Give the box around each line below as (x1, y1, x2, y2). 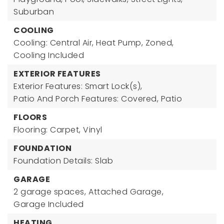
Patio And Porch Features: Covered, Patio (13, 93, 182, 104)
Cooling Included (13, 49, 84, 61)
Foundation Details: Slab (13, 155, 113, 166)
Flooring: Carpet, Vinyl (13, 124, 102, 135)
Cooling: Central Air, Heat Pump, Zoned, (13, 37, 174, 48)
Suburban (13, 6, 54, 17)
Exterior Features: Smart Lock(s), (13, 80, 142, 92)
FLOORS (13, 111, 47, 123)
